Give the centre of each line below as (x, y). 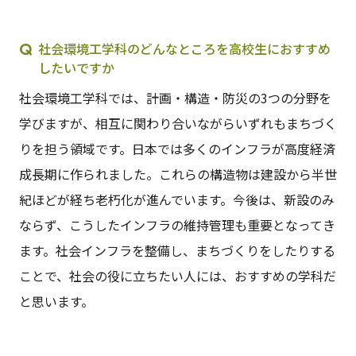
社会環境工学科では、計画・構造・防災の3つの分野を (175, 98)
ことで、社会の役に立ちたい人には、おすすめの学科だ (177, 276)
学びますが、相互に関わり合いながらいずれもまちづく (178, 124)
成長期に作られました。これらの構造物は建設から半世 (178, 174)
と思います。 (56, 302)
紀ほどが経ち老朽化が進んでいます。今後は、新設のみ (176, 200)
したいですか (76, 68)
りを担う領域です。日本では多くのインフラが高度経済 (177, 149)
